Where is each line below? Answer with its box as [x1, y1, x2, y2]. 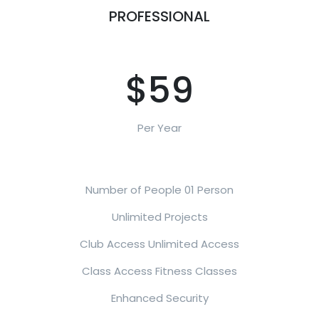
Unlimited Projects [111, 209, 208, 224]
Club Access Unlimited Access [80, 236, 239, 251]
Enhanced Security [110, 291, 209, 305]
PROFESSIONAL [109, 6, 210, 26]
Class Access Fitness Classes [82, 263, 237, 278]
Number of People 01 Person [85, 182, 234, 197]
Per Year [137, 120, 182, 135]
